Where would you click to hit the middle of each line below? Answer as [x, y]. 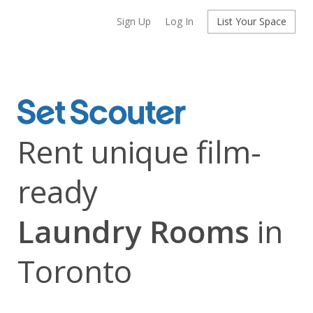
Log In [179, 21]
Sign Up [134, 21]
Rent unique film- [139, 152]
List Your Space [252, 21]
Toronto [75, 271]
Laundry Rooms [133, 231]
